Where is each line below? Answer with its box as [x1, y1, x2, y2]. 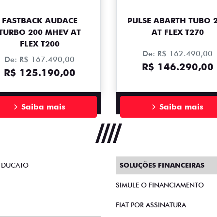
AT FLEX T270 [151, 28, 204, 37]
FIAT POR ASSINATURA [116, 201, 186, 209]
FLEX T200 [19, 39, 60, 49]
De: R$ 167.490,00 [4, 55, 75, 64]
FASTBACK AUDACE [1, 16, 77, 26]
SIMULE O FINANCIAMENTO [116, 181, 204, 189]
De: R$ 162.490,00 [142, 49, 213, 59]
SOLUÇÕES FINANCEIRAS [120, 161, 204, 170]
